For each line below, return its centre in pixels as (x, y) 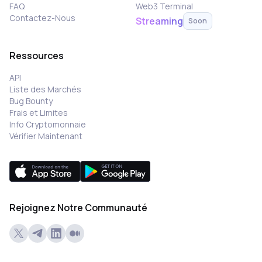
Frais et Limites (39, 113)
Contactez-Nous (42, 18)
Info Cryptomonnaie (48, 124)
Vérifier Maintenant (46, 136)
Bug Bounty (31, 101)
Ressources (37, 56)
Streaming (159, 21)
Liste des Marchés (45, 89)
